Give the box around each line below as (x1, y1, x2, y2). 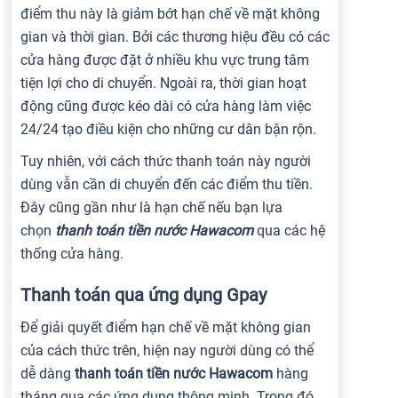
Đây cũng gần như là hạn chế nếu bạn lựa (20, 199, 283, 216)
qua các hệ (253, 222, 325, 239)
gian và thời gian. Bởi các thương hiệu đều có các (20, 28, 330, 45)
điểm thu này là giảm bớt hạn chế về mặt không (20, 5, 320, 22)
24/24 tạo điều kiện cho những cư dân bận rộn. (20, 121, 320, 138)
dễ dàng (20, 365, 75, 382)
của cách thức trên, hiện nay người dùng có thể (20, 342, 314, 359)
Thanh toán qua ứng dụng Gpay (20, 284, 267, 306)
